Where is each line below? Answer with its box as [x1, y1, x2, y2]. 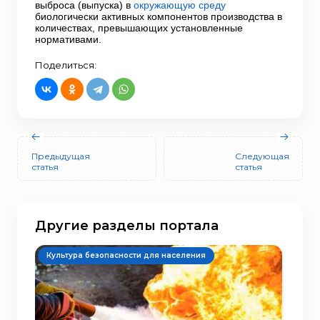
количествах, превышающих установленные [35, 22, 243, 34]
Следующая [235, 150, 289, 161]
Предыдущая [31, 150, 90, 161]
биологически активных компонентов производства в [35, 11, 282, 22]
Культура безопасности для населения [46, 251, 206, 260]
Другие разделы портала [35, 218, 219, 234]
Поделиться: [35, 59, 96, 71]
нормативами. [35, 34, 101, 45]
